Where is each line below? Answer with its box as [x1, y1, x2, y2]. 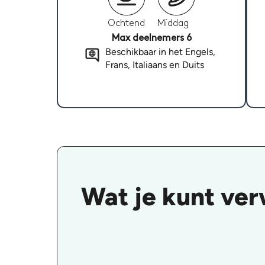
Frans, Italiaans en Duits [105, 59, 204, 71]
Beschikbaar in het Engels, [105, 46, 215, 58]
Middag [157, 19, 189, 28]
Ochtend [108, 19, 145, 28]
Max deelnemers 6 [111, 34, 192, 43]
